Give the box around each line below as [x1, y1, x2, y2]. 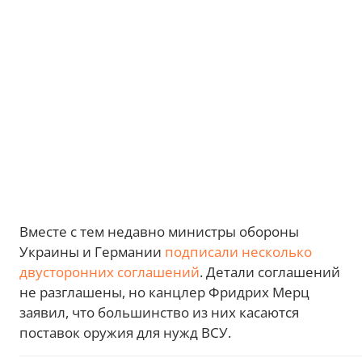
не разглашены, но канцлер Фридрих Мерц [19, 283, 309, 301]
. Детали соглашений [200, 263, 340, 281]
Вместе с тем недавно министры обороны [19, 222, 299, 241]
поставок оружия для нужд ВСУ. [19, 323, 231, 342]
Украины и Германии [19, 242, 165, 261]
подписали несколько [165, 242, 312, 261]
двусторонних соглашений [19, 263, 200, 281]
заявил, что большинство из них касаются [19, 303, 299, 322]
